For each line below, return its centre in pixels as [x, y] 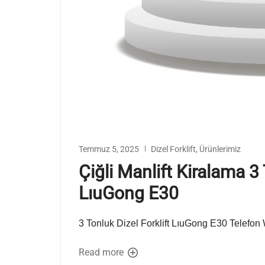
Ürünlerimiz [220, 149]
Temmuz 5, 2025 [109, 149]
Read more [102, 253]
